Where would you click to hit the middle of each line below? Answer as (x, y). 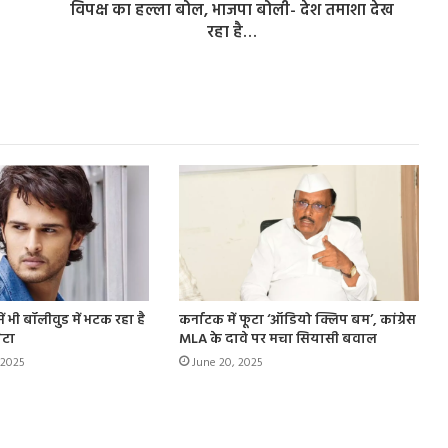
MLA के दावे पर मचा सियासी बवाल (277, 339)
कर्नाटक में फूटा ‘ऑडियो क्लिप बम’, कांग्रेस (297, 320)
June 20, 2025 (227, 362)
